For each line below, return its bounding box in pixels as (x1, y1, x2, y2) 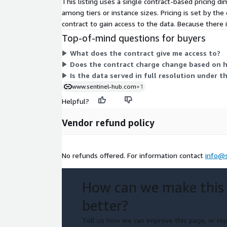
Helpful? (62, 97, 89, 106)
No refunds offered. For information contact (62, 151, 205, 160)
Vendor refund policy (62, 117, 155, 129)
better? (82, 197, 128, 214)
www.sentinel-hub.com (72, 83, 136, 91)
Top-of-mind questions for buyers (62, 32, 205, 44)
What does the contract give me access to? (70, 49, 220, 58)
